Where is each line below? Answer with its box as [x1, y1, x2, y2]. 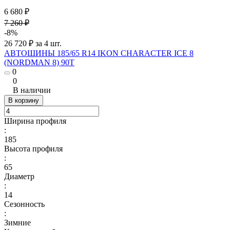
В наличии [13, 85, 51, 94]
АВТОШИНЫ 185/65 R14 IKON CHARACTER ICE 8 [4, 48, 194, 57]
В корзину [8, 96, 39, 104]
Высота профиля [4, 144, 63, 153]
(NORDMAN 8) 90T [4, 57, 74, 67]
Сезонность [4, 199, 45, 208]
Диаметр [4, 171, 34, 181]
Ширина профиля [4, 116, 66, 125]
